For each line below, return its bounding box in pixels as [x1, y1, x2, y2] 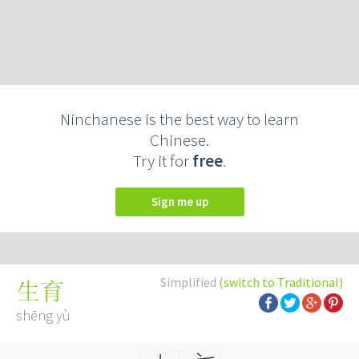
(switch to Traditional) [219, 274, 343, 290]
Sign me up [157, 194, 208, 209]
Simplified [160, 274, 219, 290]
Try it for [133, 150, 192, 171]
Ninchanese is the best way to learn [60, 108, 299, 130]
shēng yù [16, 306, 71, 325]
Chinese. [150, 129, 209, 151]
